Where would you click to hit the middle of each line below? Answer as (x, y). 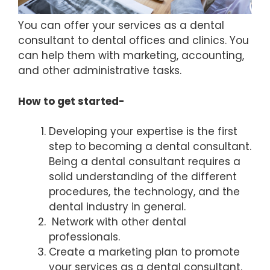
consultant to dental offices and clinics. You (133, 41)
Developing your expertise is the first (143, 132)
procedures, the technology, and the (144, 192)
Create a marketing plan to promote (144, 252)
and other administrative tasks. (101, 71)
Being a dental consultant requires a (145, 162)
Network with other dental (118, 222)
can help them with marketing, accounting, (131, 56)
